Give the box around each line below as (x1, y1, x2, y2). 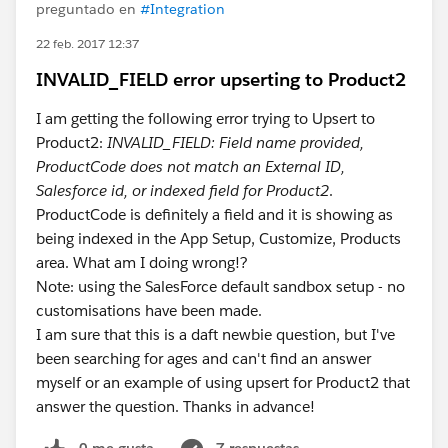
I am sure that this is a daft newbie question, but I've (36, 325, 395, 344)
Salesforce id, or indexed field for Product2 (36, 181, 329, 200)
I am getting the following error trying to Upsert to (36, 109, 375, 128)
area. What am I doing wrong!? (36, 253, 248, 272)
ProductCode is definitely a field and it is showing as (36, 205, 393, 224)
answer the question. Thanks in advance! (36, 397, 315, 416)
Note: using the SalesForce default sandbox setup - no (36, 277, 405, 296)
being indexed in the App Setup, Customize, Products (36, 229, 401, 248)
